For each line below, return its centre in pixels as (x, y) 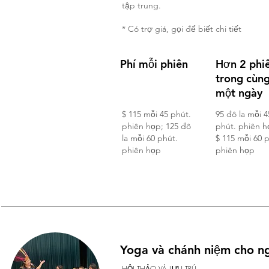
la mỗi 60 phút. (150, 138)
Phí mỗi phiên (154, 64)
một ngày (239, 93)
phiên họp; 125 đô (156, 126)
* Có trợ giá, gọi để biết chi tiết (182, 29)
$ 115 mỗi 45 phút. (156, 114)
